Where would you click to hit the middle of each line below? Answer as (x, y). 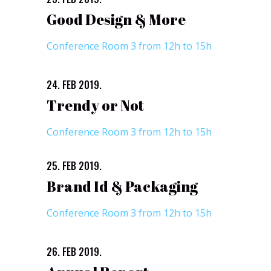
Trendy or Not (95, 105)
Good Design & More (116, 19)
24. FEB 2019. (74, 84)
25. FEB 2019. (74, 165)
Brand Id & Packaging (122, 186)
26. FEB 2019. (74, 251)
